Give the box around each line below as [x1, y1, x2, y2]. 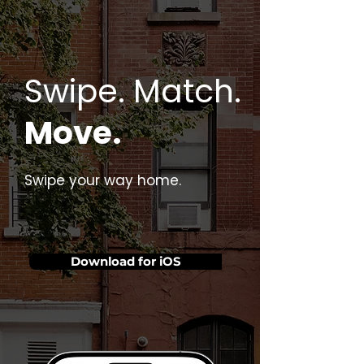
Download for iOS [70, 254, 181, 269]
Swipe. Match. [24, 69, 241, 114]
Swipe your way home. [24, 171, 181, 190]
